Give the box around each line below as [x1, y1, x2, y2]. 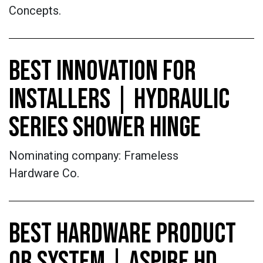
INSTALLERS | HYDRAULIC [9, 83, 230, 116]
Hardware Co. [9, 166, 82, 180]
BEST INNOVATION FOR [9, 55, 196, 88]
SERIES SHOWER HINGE [9, 111, 201, 144]
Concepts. [9, 4, 61, 18]
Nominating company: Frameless [9, 149, 178, 163]
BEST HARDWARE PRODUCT [9, 217, 236, 251]
